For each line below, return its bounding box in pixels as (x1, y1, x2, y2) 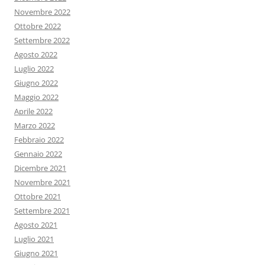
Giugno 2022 (14, 77, 58, 89)
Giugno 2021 (14, 248, 58, 259)
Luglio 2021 (14, 234, 54, 245)
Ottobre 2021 (14, 191, 61, 202)
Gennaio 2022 (14, 148, 62, 160)
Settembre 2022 (14, 35, 70, 46)
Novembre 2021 (14, 177, 70, 188)
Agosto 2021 (14, 219, 57, 231)
